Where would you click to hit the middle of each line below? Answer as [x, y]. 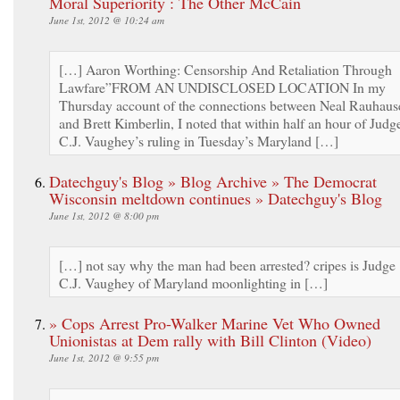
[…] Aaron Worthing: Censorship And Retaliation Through [225, 69]
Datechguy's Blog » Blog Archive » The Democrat [213, 181]
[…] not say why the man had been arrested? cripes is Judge [227, 264]
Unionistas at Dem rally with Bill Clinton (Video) [210, 340]
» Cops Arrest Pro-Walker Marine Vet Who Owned [215, 323]
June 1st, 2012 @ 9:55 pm [104, 357]
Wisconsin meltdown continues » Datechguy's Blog [216, 198]
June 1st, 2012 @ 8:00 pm [104, 215]
